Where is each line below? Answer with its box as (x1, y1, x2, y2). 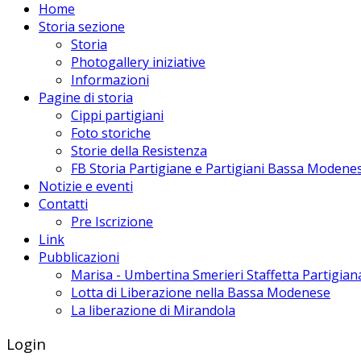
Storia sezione (39, 17, 125, 35)
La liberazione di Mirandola (71, 301, 235, 319)
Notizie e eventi (39, 176, 133, 195)
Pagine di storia (39, 88, 133, 106)
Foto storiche (71, 123, 151, 142)
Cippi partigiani (71, 106, 164, 124)
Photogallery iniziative (71, 52, 205, 71)
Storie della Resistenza (71, 141, 207, 160)
